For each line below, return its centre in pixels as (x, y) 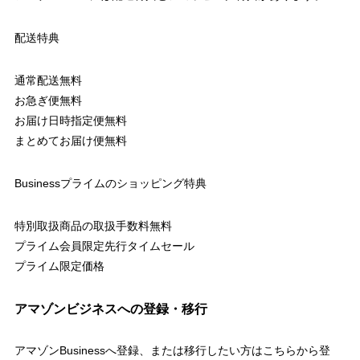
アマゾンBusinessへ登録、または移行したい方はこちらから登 (172, 351)
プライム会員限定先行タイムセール (104, 246)
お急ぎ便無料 (48, 101)
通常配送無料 (48, 81)
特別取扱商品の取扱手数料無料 (93, 226)
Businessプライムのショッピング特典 (110, 184)
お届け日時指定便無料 (70, 121)
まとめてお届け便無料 (70, 141)
